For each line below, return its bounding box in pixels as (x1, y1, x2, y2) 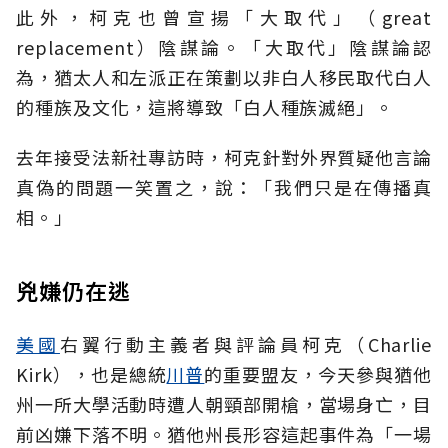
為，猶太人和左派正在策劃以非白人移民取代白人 (16, 64, 432, 91)
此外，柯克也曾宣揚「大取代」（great (16, 4, 432, 31)
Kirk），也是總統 (16, 361, 167, 388)
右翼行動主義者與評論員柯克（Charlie (59, 331, 432, 358)
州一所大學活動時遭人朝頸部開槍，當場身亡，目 (16, 391, 432, 418)
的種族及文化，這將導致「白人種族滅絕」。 (16, 94, 394, 121)
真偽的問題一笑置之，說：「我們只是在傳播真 (16, 174, 432, 201)
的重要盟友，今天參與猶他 (204, 361, 432, 388)
